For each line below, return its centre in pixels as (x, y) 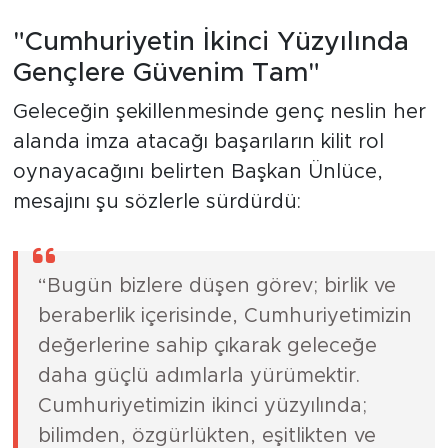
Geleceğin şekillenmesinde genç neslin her (219, 112)
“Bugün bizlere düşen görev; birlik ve (216, 286)
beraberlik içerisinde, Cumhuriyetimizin (224, 316)
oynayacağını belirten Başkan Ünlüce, (197, 172)
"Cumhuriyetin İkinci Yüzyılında (210, 41)
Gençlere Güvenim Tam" (166, 72)
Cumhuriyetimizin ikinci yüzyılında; (202, 406)
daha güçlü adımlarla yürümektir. (198, 376)
